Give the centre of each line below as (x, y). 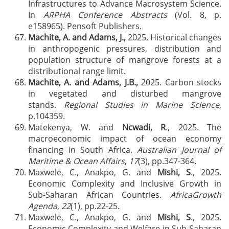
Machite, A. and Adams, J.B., (83, 82)
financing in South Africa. (83, 150)
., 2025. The (193, 127)
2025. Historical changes (174, 37)
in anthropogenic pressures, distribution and (125, 49)
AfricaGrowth (196, 195)
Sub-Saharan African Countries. (99, 195)
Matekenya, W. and (75, 127)
